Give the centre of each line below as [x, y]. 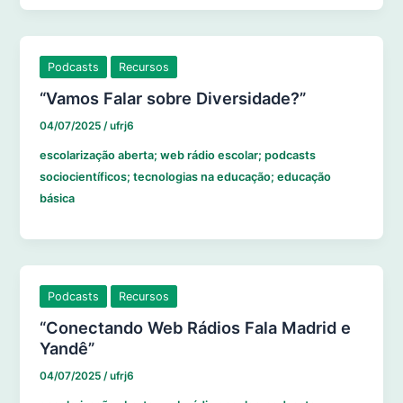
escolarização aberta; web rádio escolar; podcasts [178, 156]
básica [58, 199]
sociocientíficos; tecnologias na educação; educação [186, 177]
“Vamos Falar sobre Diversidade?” [173, 98]
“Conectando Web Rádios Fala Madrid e [196, 327]
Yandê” [67, 348]
